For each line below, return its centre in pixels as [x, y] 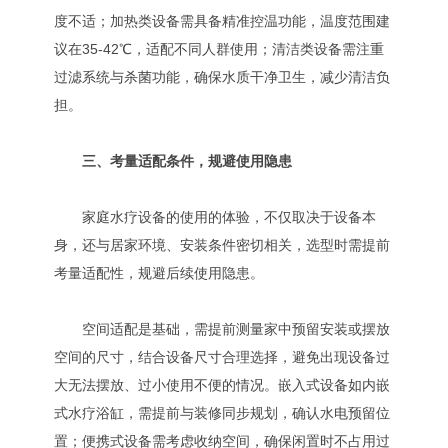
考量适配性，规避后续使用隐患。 [159, 273]
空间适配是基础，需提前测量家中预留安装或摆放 [222, 329]
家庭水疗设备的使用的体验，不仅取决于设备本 [215, 217]
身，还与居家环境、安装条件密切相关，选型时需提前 [222, 245]
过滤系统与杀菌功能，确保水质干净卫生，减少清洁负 [222, 77]
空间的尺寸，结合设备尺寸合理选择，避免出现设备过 [222, 357]
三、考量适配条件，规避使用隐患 [187, 161]
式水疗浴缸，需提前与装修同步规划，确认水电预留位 [222, 413]
